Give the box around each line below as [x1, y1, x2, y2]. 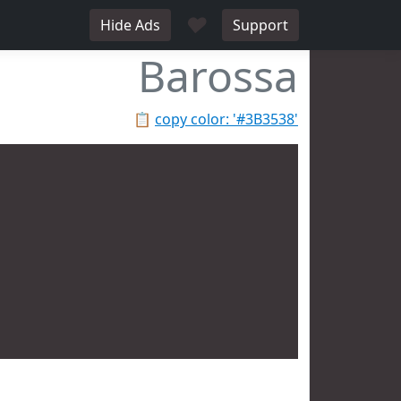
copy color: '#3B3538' [155, 109, 298, 129]
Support [233, 15, 288, 35]
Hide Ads [100, 15, 160, 35]
